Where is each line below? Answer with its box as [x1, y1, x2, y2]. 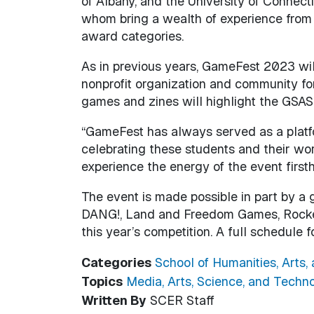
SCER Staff [146, 292, 214, 308]
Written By [81, 292, 146, 308]
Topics [81, 273, 123, 289]
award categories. [81, 27, 184, 44]
